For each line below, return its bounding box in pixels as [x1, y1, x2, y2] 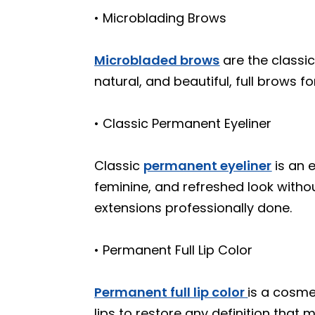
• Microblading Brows [94, 9, 227, 27]
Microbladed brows [94, 51, 220, 69]
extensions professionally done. [94, 199, 292, 217]
